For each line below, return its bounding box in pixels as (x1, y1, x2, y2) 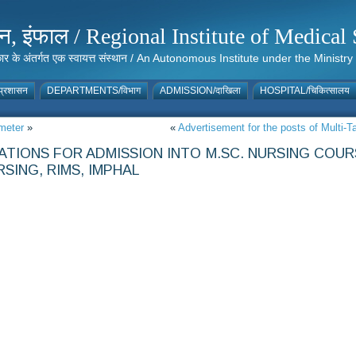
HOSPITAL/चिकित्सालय (260, 85, 350, 96)
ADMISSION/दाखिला (160, 85, 241, 96)
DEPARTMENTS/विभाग (47, 85, 141, 96)
